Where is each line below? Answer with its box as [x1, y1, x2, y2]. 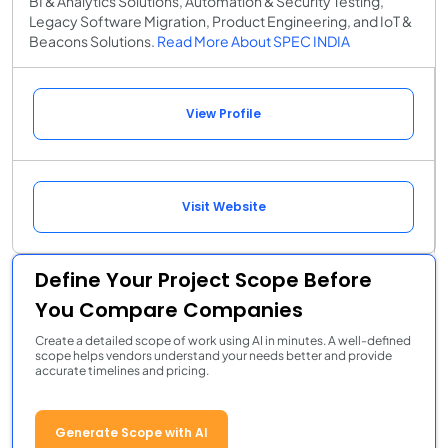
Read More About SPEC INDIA [157, 31, 350, 50]
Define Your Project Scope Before [35, 265, 372, 294]
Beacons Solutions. [29, 31, 157, 50]
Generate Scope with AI [55, 423, 208, 441]
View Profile [186, 104, 261, 122]
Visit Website [181, 197, 266, 215]
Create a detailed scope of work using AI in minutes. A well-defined [35, 332, 411, 348]
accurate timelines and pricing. [35, 362, 209, 378]
